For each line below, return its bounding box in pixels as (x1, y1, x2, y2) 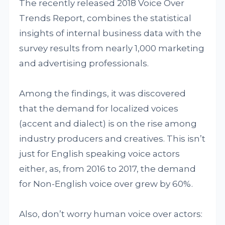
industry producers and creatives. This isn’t (19, 134, 206, 144)
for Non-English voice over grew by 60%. (19, 179, 193, 189)
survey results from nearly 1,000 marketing (19, 43, 205, 53)
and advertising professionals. (19, 58, 149, 68)
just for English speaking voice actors (19, 149, 180, 159)
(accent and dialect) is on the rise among (19, 119, 197, 129)
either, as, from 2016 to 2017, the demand (19, 164, 196, 174)
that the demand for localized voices (19, 103, 179, 114)
